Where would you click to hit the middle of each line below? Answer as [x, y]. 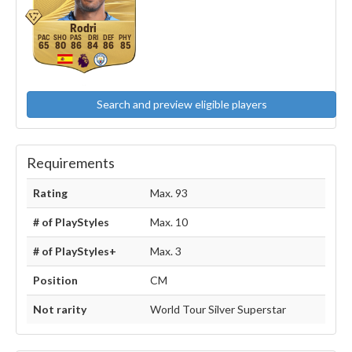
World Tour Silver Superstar [218, 310]
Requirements [71, 163]
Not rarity [60, 310]
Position [55, 280]
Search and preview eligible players [181, 104]
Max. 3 [166, 251]
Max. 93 [169, 193]
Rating [50, 193]
